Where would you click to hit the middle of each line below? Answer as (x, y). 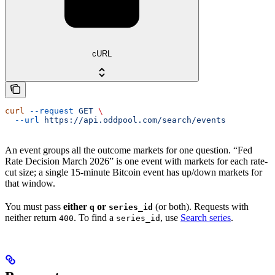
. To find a (95, 217)
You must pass (34, 206)
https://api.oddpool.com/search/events (133, 120)
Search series (206, 217)
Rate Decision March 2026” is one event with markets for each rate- (136, 161)
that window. (30, 183)
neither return (32, 217)
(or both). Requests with (201, 206)
